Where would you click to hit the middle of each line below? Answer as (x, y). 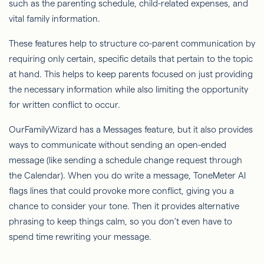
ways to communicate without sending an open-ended (118, 144)
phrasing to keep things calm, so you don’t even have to (121, 221)
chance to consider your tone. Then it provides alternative (124, 206)
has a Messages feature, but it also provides (166, 129)
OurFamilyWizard (44, 129)
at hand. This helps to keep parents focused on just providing (131, 74)
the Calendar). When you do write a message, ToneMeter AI (127, 175)
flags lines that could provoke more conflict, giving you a (121, 190)
